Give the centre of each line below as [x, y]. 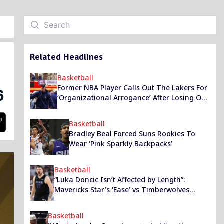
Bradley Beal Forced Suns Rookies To [132, 134]
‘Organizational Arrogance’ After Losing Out [133, 98]
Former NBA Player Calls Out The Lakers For [132, 88]
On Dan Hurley [82, 108]
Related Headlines [66, 57]
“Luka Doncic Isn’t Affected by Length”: [119, 180]
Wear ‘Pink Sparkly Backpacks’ [120, 144]
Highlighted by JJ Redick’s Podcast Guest [123, 200]
